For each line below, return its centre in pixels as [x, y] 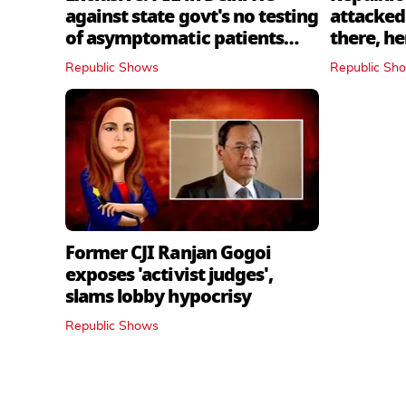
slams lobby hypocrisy [158, 297]
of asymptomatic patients [174, 38]
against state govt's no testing [192, 16]
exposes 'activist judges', [169, 275]
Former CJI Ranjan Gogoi [168, 253]
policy [91, 59]
